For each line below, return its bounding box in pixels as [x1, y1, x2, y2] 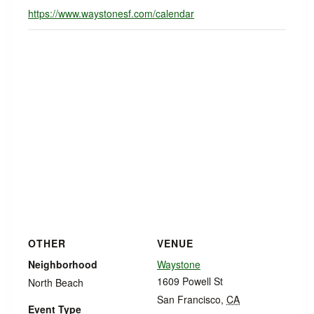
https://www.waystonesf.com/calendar [28, 6, 194, 20]
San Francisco [157, 292, 221, 306]
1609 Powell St [157, 274, 223, 288]
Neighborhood [28, 257, 97, 271]
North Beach [28, 275, 83, 289]
